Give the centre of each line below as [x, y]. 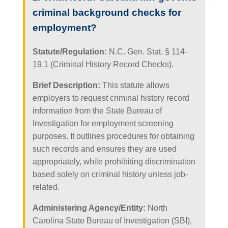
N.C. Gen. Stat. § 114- [147, 51]
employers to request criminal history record [111, 98]
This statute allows [135, 85]
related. [46, 187]
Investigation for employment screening [103, 123]
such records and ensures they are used [104, 149]
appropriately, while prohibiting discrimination [114, 161]
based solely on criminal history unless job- [110, 174]
